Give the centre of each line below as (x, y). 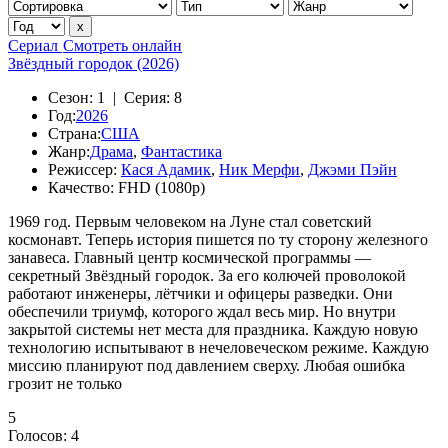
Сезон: (70, 97)
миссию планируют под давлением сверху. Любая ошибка (206, 365)
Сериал (33, 45)
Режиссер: (82, 169)
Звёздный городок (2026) (93, 63)
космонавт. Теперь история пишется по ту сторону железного (218, 239)
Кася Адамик (166, 169)
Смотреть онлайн (122, 45)
